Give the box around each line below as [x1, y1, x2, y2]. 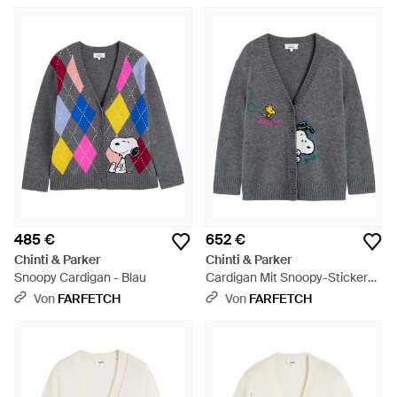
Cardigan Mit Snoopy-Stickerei [206, 269, 378, 285]
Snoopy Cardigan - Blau [14, 269, 146, 285]
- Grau [206, 287, 242, 303]
